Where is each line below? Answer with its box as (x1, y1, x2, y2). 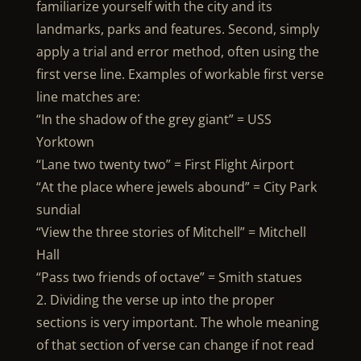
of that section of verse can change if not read (35, 336, 314, 354)
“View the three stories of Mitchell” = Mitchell (35, 223, 306, 241)
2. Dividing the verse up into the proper (35, 291, 275, 309)
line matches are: (35, 88, 140, 106)
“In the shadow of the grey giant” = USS (35, 110, 272, 128)
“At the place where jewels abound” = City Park (35, 178, 317, 196)
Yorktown (35, 133, 94, 151)
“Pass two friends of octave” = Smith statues (35, 268, 302, 286)
